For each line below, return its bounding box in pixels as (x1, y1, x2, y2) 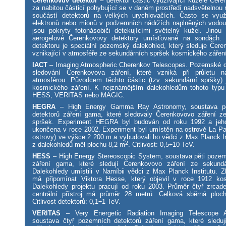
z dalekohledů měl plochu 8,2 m (32, 141, 126, 149)
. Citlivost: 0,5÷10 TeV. (128, 141, 195, 149)
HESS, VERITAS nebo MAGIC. (32, 91, 125, 99)
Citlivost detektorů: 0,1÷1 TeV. (32, 198, 121, 206)
